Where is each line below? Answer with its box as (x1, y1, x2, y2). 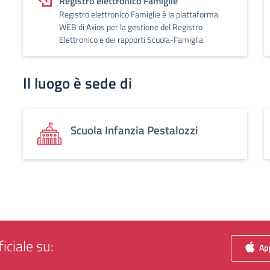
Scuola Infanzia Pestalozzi (71, 121, 198, 139)
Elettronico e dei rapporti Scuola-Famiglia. (59, 33, 205, 46)
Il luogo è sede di (23, 72, 132, 95)
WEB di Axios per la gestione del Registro (59, 20, 202, 33)
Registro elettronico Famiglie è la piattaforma (59, 8, 218, 20)
